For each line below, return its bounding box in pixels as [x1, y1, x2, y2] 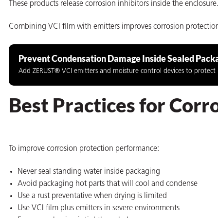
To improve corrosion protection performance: [9, 145, 159, 153]
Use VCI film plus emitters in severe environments [18, 204, 180, 213]
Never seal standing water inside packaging [18, 168, 160, 176]
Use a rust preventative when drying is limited [18, 192, 167, 200]
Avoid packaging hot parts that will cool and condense [18, 180, 198, 188]
